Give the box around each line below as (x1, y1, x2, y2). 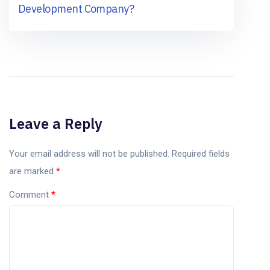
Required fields (172, 148, 230, 159)
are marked (9, 165, 56, 177)
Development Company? (18, 1, 134, 16)
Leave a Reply (9, 113, 102, 133)
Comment (9, 189, 51, 200)
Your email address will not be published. (9, 148, 169, 159)
